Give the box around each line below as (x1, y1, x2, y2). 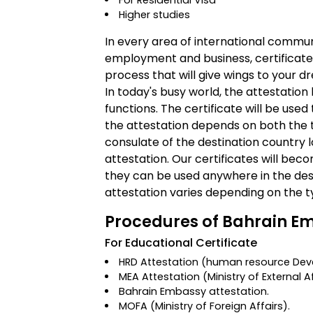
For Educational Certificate (105, 235, 257, 251)
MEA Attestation (119, 270, 203, 284)
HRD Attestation (119, 255, 199, 269)
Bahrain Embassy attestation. (119, 284, 270, 298)
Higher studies (119, 8, 191, 22)
